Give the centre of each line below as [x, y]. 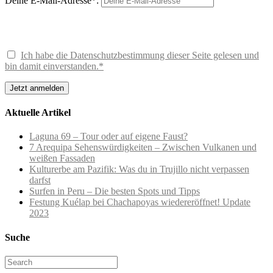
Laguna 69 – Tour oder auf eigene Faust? [108, 136]
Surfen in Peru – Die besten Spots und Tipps [115, 191]
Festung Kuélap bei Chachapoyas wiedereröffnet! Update [140, 202]
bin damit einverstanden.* [54, 66]
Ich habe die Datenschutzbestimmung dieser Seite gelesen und [140, 55]
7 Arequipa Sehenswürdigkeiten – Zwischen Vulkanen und [143, 147]
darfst [40, 180]
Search [17, 260]
